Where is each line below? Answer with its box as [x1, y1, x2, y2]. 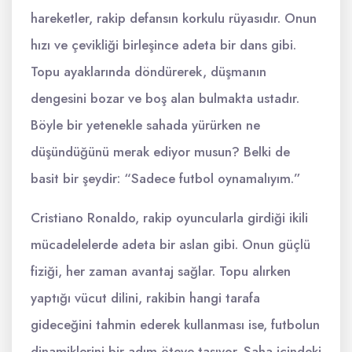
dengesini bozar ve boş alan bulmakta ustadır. [31, 89, 299, 108]
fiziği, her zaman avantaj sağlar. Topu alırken [31, 262, 291, 280]
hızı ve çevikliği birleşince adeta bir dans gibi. [31, 35, 296, 54]
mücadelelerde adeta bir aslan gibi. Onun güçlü [31, 235, 310, 254]
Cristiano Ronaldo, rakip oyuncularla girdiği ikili [31, 208, 308, 227]
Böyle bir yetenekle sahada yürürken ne [31, 115, 260, 134]
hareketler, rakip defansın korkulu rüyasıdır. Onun [31, 9, 317, 27]
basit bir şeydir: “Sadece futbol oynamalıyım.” [31, 169, 301, 188]
